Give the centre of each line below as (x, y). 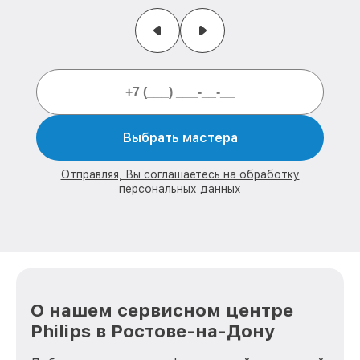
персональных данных (180, 189)
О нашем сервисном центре (162, 310)
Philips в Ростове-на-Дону (153, 331)
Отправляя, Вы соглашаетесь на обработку (180, 175)
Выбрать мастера (180, 138)
